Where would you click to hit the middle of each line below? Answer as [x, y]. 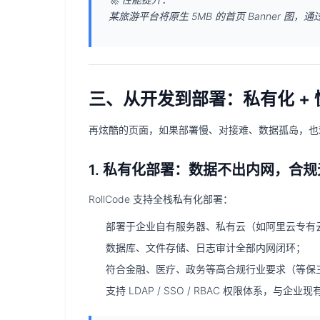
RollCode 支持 [121, 199]
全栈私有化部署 [188, 199]
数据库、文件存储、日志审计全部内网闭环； [206, 247]
